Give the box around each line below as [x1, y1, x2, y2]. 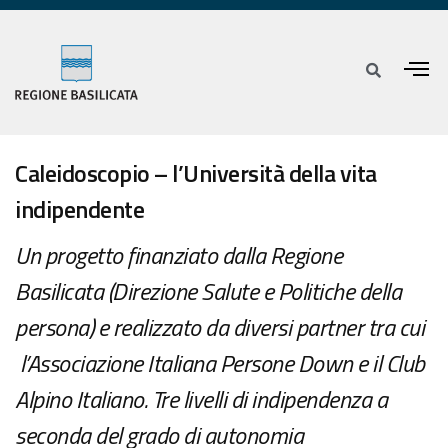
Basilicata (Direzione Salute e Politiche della [15, 273, 401, 310]
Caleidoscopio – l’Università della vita [15, 155, 377, 192]
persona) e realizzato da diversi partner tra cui [15, 309, 424, 346]
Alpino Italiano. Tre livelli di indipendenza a [15, 381, 387, 418]
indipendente [15, 191, 144, 228]
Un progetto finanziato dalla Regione [15, 237, 342, 274]
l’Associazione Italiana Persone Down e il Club [15, 345, 425, 382]
